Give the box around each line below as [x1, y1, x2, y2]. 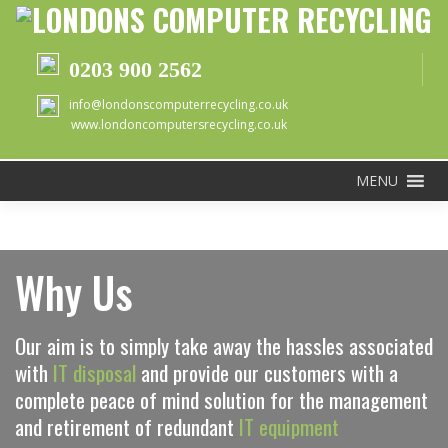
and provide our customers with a [136, 356, 398, 388]
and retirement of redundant [15, 410, 239, 442]
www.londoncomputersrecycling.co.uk [70, 115, 287, 133]
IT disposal [53, 356, 136, 388]
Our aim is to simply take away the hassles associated [15, 329, 433, 361]
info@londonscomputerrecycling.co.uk [69, 95, 288, 113]
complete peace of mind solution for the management [15, 383, 428, 415]
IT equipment [239, 410, 339, 442]
